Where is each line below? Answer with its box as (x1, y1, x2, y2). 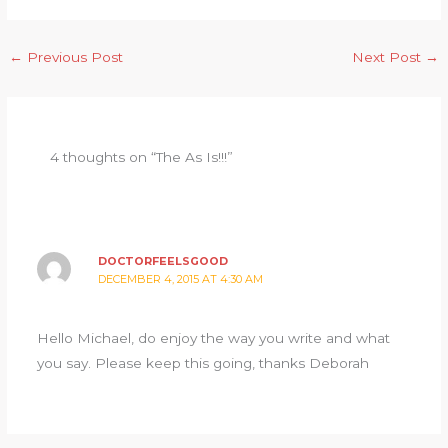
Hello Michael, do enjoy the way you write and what (36, 330, 390, 347)
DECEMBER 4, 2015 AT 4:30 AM (98, 272, 264, 287)
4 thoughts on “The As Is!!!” (50, 148, 234, 165)
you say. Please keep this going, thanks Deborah (36, 355, 369, 372)
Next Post (351, 48, 425, 65)
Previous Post (23, 48, 124, 65)
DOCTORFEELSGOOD (98, 254, 229, 269)
